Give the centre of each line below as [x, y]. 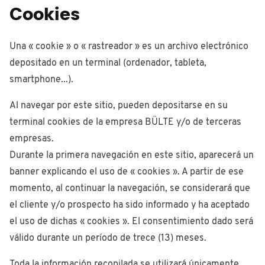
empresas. [32, 139]
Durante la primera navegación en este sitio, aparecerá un [132, 156]
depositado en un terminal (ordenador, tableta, [108, 63]
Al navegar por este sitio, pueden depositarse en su [119, 106]
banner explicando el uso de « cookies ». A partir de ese [127, 172]
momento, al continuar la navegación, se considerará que [130, 189]
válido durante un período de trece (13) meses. [108, 238]
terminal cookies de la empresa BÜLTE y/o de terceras [125, 122]
